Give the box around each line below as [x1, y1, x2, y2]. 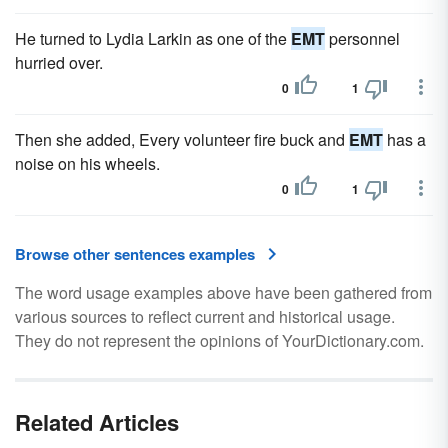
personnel [325, 27, 400, 50]
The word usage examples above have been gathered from [15, 281, 432, 304]
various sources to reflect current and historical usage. [15, 305, 395, 328]
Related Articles [15, 406, 179, 438]
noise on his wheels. [15, 152, 160, 175]
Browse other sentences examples [15, 243, 255, 265]
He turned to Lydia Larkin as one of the [15, 27, 291, 50]
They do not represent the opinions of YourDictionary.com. [15, 329, 424, 352]
